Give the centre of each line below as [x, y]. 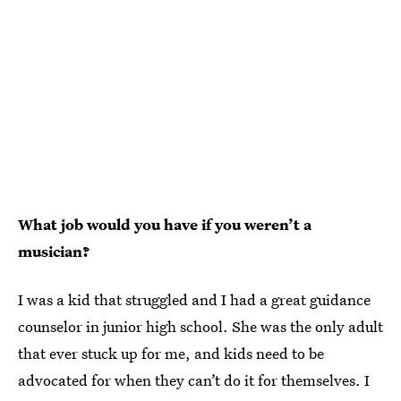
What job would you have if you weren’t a [165, 224]
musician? [54, 251]
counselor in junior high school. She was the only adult [200, 326]
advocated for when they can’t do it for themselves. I [194, 380]
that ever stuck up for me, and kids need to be [171, 353]
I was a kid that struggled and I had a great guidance [194, 299]
